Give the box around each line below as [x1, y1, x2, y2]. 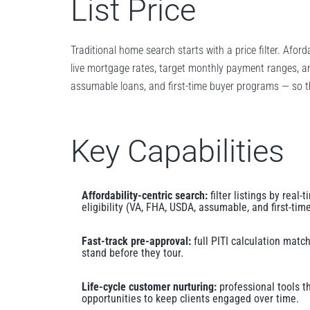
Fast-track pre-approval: [82, 234, 191, 248]
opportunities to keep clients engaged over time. [82, 291, 299, 305]
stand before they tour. [82, 246, 183, 259]
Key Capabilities [71, 132, 284, 170]
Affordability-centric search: [82, 188, 208, 202]
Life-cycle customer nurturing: [82, 280, 217, 293]
